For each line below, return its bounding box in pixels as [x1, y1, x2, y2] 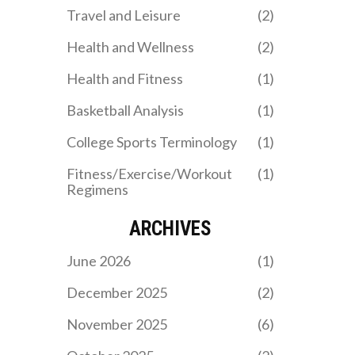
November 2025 [66, 315, 167, 333]
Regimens [66, 180, 128, 198]
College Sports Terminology [66, 132, 237, 151]
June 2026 [66, 251, 131, 269]
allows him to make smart [108, 4, 232, 18]
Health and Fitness [66, 69, 183, 87]
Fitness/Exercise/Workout [66, 164, 232, 182]
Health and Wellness [66, 37, 194, 55]
